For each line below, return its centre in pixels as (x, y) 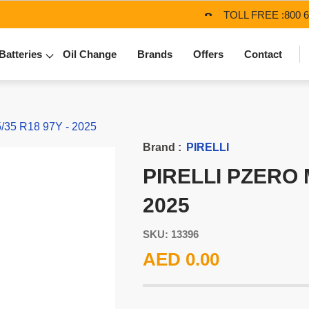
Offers (208, 54)
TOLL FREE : (254, 14)
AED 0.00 (181, 259)
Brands (155, 54)
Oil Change (90, 54)
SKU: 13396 (170, 234)
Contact (263, 54)
